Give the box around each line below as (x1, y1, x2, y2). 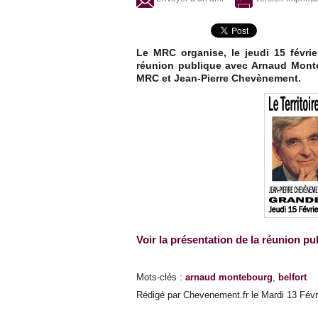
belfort (278, 272, 307, 283)
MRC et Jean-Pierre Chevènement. (136, 72, 301, 84)
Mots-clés (136, 272, 177, 283)
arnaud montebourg (185, 272, 273, 283)
